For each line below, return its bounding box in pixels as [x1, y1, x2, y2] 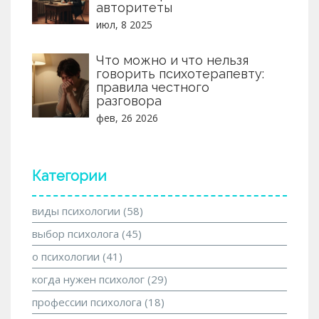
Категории [32, 167, 107, 184]
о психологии [32, 249, 103, 263]
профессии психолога [32, 294, 145, 309]
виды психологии [32, 203, 123, 218]
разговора [96, 93, 162, 108]
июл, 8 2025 [96, 17, 152, 31]
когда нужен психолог [32, 271, 147, 286]
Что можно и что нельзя [96, 52, 249, 68]
